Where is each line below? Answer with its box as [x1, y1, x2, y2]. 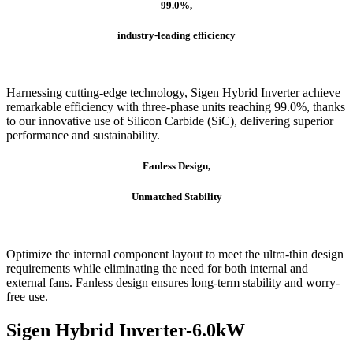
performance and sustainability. [6, 128, 160, 143]
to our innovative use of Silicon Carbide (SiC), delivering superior [6, 114, 333, 128]
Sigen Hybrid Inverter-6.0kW [6, 319, 245, 340]
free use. [6, 289, 48, 303]
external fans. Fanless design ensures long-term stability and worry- [6, 275, 340, 289]
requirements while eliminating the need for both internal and [6, 261, 308, 275]
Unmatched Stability [131, 190, 222, 203]
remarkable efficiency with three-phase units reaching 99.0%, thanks [6, 100, 345, 114]
